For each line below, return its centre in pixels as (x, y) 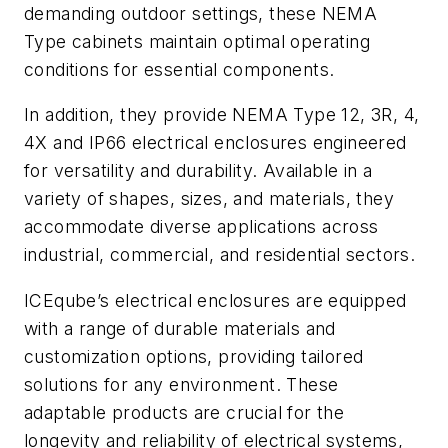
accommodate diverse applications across (201, 227)
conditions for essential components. (179, 69)
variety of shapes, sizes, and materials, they (209, 199)
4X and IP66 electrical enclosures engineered (215, 143)
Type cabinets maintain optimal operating (197, 41)
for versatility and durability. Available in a (198, 171)
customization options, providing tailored (194, 357)
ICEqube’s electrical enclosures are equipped (215, 301)
